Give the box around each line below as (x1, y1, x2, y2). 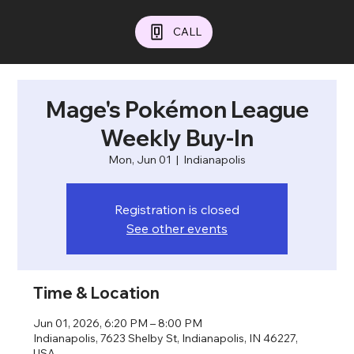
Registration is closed (115, 201, 239, 218)
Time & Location (33, 283, 160, 303)
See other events (126, 220, 228, 237)
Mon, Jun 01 (108, 153, 171, 168)
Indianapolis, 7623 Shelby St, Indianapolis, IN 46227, (33, 331, 299, 346)
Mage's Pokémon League (45, 96, 309, 124)
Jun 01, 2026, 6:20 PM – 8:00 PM (33, 316, 203, 331)
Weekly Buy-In (100, 124, 254, 153)
